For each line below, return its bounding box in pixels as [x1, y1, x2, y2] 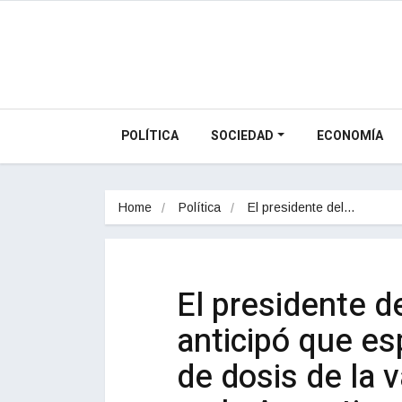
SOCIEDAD [211, 126, 274, 145]
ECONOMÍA [316, 126, 383, 145]
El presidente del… [248, 199, 355, 214]
